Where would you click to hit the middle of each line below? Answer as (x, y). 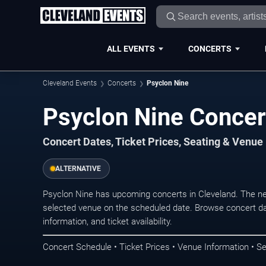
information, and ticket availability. (107, 221)
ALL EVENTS (131, 48)
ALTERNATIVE (78, 169)
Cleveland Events (70, 83)
